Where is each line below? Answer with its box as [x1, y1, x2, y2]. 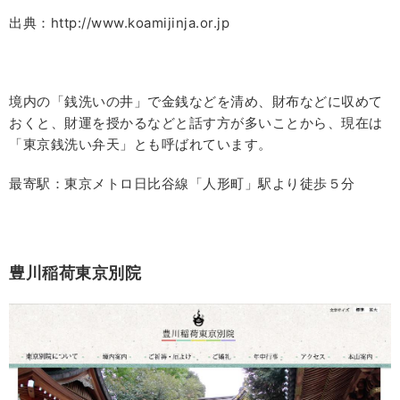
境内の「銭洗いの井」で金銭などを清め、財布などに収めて [9, 93, 383, 110]
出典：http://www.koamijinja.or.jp [9, 14, 229, 31]
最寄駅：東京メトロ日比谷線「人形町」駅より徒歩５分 [9, 175, 355, 192]
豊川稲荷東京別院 [9, 263, 141, 282]
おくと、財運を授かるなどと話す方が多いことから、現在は [9, 114, 383, 131]
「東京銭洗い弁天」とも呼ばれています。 [9, 136, 272, 153]
